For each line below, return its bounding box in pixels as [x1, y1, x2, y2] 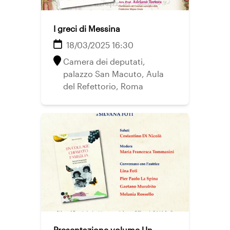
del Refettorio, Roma [63, 81, 143, 91]
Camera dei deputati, [63, 56, 145, 66]
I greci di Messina [53, 24, 120, 33]
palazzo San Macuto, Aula [63, 69, 164, 79]
